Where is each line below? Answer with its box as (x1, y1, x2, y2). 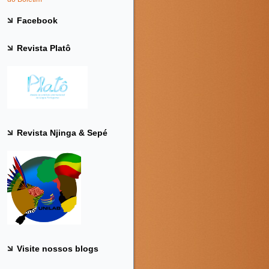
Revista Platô (17, 43, 71, 53)
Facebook (17, 16, 58, 25)
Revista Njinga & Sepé (17, 128, 107, 138)
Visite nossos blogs (17, 244, 98, 253)
